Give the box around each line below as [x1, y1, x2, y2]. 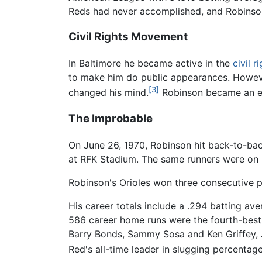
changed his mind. [68, 87, 149, 99]
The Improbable [68, 112, 153, 126]
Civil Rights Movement [68, 30, 188, 44]
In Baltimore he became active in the [68, 57, 233, 69]
